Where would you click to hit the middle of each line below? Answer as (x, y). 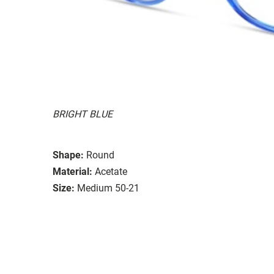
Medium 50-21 (108, 188)
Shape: (68, 155)
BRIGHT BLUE (83, 114)
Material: (72, 171)
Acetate (111, 171)
